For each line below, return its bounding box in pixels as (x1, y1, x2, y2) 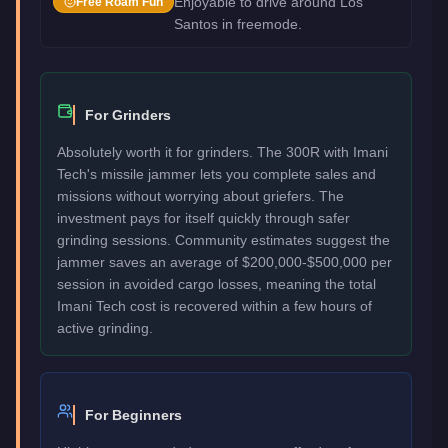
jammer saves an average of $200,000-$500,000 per (57, 253, 392, 270)
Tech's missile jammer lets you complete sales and (57, 165, 376, 182)
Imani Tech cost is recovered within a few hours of (57, 297, 372, 314)
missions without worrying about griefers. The (57, 187, 344, 204)
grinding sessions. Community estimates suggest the (57, 231, 390, 248)
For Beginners (85, 406, 182, 423)
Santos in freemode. (174, 15, 302, 32)
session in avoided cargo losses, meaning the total (57, 275, 376, 292)
